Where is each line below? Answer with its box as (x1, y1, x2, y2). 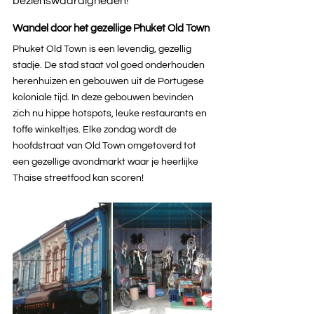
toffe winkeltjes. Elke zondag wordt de (13, 124, 179, 135)
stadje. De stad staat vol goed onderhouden (13, 60, 207, 70)
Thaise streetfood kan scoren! (13, 172, 144, 183)
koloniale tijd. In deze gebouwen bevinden (13, 92, 196, 102)
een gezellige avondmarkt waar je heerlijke (13, 156, 200, 167)
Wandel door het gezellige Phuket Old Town (13, 22, 210, 34)
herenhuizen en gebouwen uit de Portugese (13, 76, 206, 86)
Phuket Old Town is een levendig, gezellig (13, 43, 193, 54)
